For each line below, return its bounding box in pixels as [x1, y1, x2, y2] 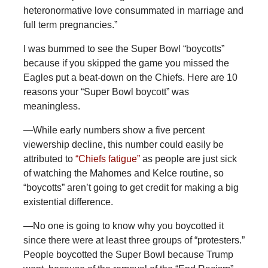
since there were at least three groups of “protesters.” [23, 235, 245, 246]
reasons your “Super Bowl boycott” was [23, 87, 189, 98]
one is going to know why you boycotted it [47, 221, 224, 232]
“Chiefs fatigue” [75, 154, 140, 165]
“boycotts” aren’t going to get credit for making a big [23, 182, 239, 193]
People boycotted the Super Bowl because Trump [23, 249, 233, 260]
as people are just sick [139, 154, 237, 165]
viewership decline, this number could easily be [23, 139, 224, 150]
